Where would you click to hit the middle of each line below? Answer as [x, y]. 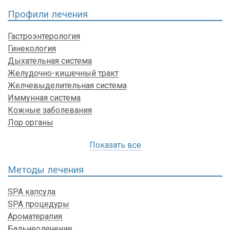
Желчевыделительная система [67, 85]
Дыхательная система [50, 61]
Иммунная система [44, 98]
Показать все [115, 145]
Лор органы [31, 122]
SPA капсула [32, 192]
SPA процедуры [39, 204]
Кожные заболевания [50, 110]
